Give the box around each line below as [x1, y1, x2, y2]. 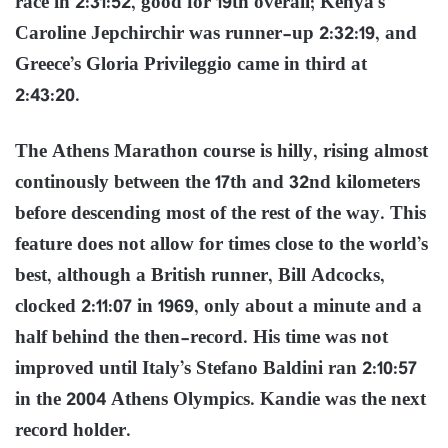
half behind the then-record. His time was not [15, 322, 388, 354]
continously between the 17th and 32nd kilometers [15, 167, 420, 199]
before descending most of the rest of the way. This [15, 198, 426, 230]
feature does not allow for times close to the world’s [15, 229, 428, 261]
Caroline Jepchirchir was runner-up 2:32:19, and [15, 18, 417, 50]
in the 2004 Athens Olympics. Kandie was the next [15, 384, 426, 416]
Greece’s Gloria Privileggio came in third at [15, 49, 367, 81]
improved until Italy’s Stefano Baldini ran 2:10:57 [15, 353, 417, 385]
